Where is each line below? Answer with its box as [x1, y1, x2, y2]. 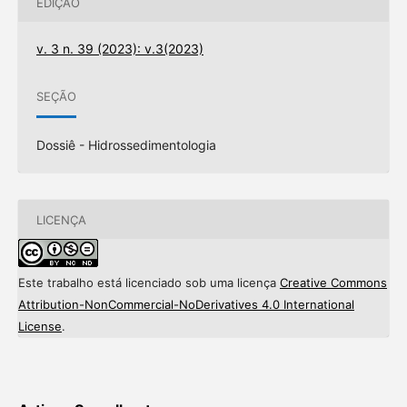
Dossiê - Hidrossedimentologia [35, 137, 216, 154]
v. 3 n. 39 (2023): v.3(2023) [35, 41, 203, 57]
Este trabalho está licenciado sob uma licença [17, 275, 280, 291]
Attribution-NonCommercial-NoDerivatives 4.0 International [17, 297, 354, 313]
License [17, 319, 62, 334]
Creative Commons [279, 275, 387, 291]
